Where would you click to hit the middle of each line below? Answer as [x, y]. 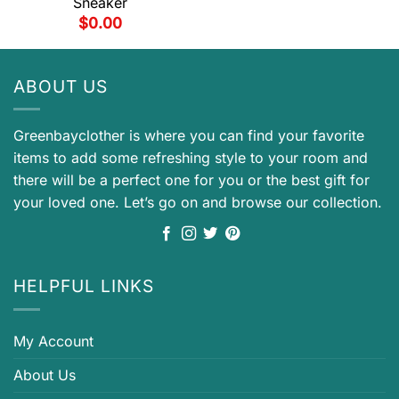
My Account [53, 341]
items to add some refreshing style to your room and [191, 158]
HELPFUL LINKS [84, 286]
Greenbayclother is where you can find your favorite [189, 136]
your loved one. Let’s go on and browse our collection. [198, 203]
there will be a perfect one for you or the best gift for [191, 180]
